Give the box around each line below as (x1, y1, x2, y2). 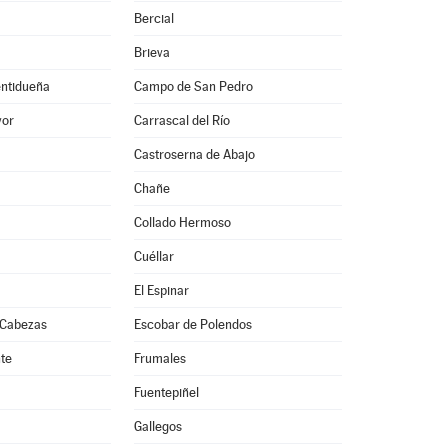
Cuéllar (133, 249, 174, 264)
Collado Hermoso (133, 215, 231, 230)
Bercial (133, 11, 174, 26)
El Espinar (133, 283, 189, 298)
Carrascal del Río (133, 113, 230, 128)
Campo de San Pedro (133, 79, 253, 94)
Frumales (133, 351, 186, 366)
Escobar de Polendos (133, 317, 252, 332)
